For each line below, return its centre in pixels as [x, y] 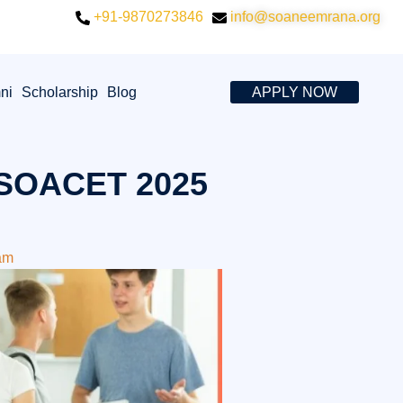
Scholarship [59, 92]
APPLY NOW [294, 92]
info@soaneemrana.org [304, 17]
